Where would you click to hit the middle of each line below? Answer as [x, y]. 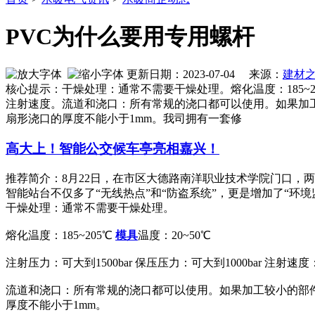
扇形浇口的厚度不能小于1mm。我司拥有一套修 [124, 119]
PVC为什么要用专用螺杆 [130, 36]
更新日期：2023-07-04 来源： [203, 75]
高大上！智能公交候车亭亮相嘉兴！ [112, 149]
